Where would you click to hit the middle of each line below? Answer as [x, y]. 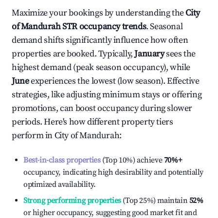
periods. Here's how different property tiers [92, 122]
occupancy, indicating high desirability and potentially [114, 172]
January [149, 54]
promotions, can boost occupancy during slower [102, 108]
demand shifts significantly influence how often [100, 40]
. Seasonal [164, 27]
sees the [181, 54]
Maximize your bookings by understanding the [99, 13]
